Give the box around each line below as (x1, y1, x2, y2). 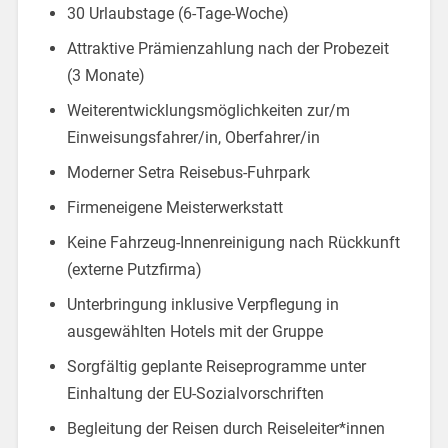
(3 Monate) (66, 65, 145, 85)
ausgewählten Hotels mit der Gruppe (66, 321, 323, 341)
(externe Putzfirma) (66, 259, 202, 279)
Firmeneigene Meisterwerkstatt (66, 197, 283, 217)
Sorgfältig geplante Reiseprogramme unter (66, 356, 366, 376)
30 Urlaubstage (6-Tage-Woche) (66, 3, 289, 23)
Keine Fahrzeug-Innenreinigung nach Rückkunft (66, 232, 400, 252)
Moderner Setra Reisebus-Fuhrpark (66, 162, 310, 182)
